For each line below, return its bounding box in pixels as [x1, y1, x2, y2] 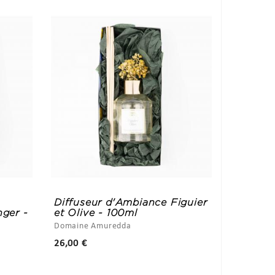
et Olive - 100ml [54, 207, 137, 218]
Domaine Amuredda [54, 221, 131, 231]
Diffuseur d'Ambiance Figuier [54, 196, 207, 207]
